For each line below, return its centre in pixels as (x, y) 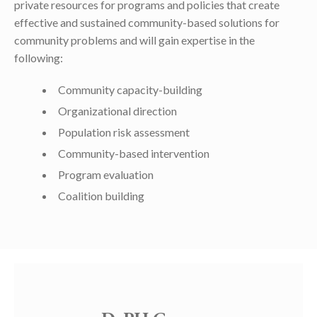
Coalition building (101, 196)
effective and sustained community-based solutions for (147, 22)
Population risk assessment (124, 132)
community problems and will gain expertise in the (134, 40)
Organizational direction (117, 111)
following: (39, 58)
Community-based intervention (134, 153)
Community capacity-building (130, 90)
